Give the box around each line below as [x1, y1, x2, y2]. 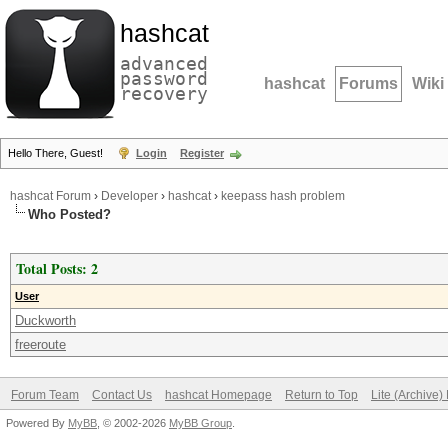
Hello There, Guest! [8, 147, 106, 159]
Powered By [6, 417, 68, 429]
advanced [120, 53, 208, 74]
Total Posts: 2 [16, 258, 98, 279]
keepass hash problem [221, 189, 345, 203]
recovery [120, 83, 208, 104]
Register [180, 147, 224, 159]
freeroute [15, 337, 66, 352]
